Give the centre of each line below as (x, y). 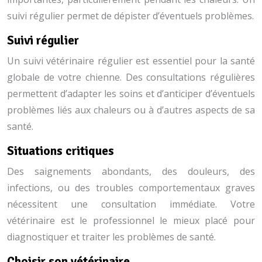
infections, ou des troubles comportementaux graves (131, 188)
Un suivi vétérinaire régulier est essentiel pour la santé (131, 61)
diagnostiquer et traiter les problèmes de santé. (111, 237)
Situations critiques (61, 151)
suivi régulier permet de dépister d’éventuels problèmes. (130, 16)
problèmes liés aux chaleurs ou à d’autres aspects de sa (131, 110)
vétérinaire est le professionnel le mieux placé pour (131, 220)
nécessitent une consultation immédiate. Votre (131, 204)
